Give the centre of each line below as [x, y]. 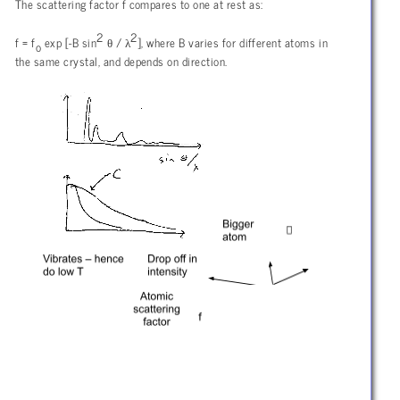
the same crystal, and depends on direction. [121, 60]
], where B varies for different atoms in [232, 42]
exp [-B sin [69, 42]
